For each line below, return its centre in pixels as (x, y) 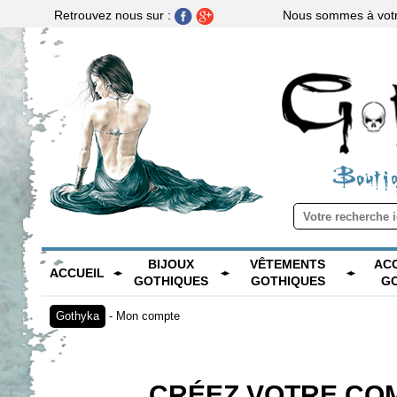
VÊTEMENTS (288, 265)
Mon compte (148, 316)
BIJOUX (171, 265)
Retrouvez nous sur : (114, 15)
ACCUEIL (77, 272)
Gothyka (78, 316)
